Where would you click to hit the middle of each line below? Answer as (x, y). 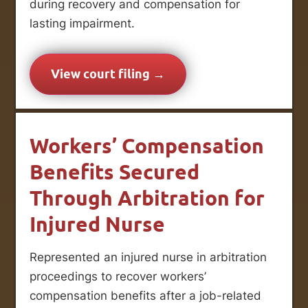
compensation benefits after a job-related (145, 295)
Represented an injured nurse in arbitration (148, 257)
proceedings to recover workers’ (118, 276)
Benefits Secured (114, 172)
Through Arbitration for (147, 198)
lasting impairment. (82, 23)
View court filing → (108, 74)
